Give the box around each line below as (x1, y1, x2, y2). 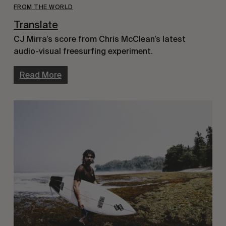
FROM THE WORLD (13, 3, 73, 11)
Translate (13, 18, 58, 31)
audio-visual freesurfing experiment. (13, 46, 153, 56)
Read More (19, 70, 62, 80)
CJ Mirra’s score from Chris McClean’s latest (13, 34, 186, 44)
